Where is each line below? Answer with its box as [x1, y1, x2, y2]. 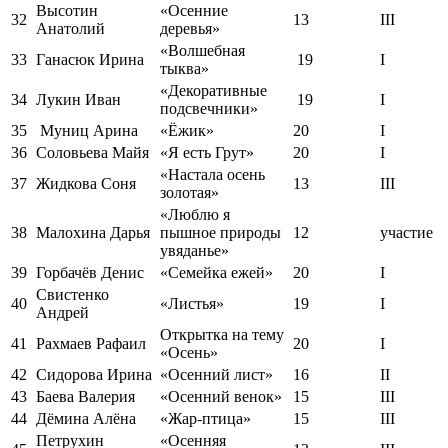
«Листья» [160, 295, 224, 313]
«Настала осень [160, 166, 265, 184]
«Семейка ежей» [160, 264, 273, 282]
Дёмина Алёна [36, 410, 136, 428]
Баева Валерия [36, 388, 135, 406]
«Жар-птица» [160, 410, 251, 428]
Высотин [36, 2, 98, 20]
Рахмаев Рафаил [36, 335, 146, 353]
